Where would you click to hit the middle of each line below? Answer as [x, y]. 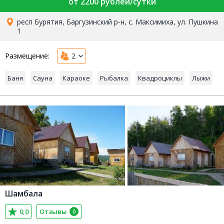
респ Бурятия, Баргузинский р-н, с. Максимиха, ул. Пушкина [117, 22]
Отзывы [53, 211]
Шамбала [24, 193]
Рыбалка [114, 78]
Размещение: [27, 56]
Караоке [76, 78]
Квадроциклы [160, 78]
